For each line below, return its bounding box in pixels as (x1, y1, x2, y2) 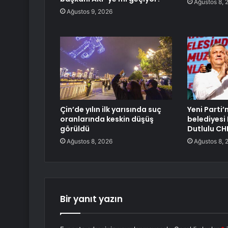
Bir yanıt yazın (60, 193, 123, 206)
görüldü (60, 124, 90, 134)
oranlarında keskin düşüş (60, 114, 154, 125)
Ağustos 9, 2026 (67, 8, 112, 16)
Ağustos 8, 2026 (67, 137, 112, 146)
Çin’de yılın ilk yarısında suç (60, 104, 161, 115)
